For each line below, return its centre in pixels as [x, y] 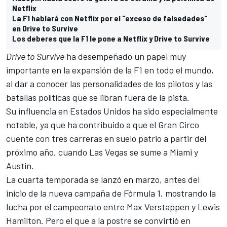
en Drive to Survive [45, 28]
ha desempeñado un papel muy [125, 56]
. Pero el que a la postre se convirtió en [116, 220]
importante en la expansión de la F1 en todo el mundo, [110, 70]
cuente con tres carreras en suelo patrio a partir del [106, 138]
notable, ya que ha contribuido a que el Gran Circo [103, 124]
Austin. [20, 165]
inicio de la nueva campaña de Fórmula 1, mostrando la [111, 193]
